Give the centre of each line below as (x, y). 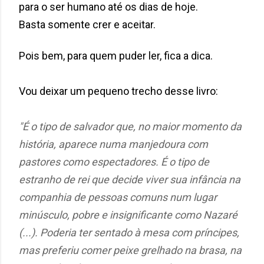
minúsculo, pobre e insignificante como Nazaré (128, 214)
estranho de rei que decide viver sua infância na (130, 179)
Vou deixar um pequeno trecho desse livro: (120, 91)
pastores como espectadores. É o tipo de (114, 161)
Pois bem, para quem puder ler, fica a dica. (117, 55)
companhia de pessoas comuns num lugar (118, 197)
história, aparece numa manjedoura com (113, 144)
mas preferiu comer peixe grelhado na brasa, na (130, 250)
